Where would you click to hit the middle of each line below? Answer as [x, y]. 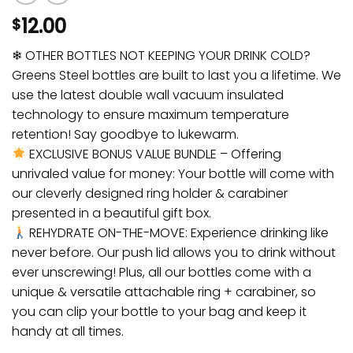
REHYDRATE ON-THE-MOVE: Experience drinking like [178, 233]
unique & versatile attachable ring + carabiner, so [164, 292]
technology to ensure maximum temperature [150, 115]
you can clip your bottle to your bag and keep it [159, 312]
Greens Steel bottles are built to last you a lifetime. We [176, 76]
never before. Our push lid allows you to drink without [174, 253]
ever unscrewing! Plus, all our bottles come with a [162, 273]
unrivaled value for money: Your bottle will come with [173, 174]
